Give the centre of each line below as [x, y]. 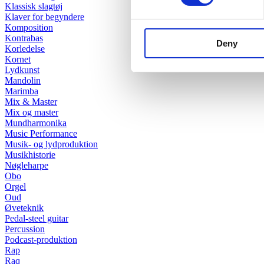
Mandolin [23, 81]
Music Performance [41, 134]
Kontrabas [24, 38]
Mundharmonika [36, 123]
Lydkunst [22, 70]
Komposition [29, 28]
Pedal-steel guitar [37, 219]
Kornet [18, 60]
